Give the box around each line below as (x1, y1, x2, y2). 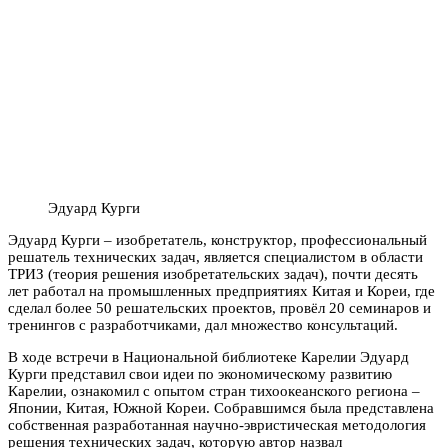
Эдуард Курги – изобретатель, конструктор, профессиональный (8, 231, 427, 248)
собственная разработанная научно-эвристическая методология (8, 416, 426, 433)
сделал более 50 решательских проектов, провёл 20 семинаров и (8, 299, 431, 316)
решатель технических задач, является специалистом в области (8, 248, 423, 265)
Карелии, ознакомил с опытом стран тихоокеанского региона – (8, 382, 420, 399)
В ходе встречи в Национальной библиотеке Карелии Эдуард (8, 348, 409, 365)
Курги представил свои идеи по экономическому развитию (8, 365, 392, 382)
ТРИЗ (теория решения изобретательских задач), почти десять (8, 265, 418, 282)
